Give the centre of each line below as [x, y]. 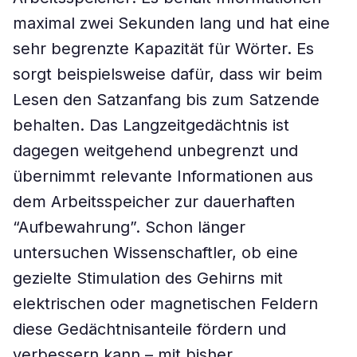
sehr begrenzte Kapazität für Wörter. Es [163, 49]
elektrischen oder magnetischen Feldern [165, 304]
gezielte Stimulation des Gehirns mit [148, 278]
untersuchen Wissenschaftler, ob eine [155, 253]
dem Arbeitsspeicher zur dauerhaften [154, 202]
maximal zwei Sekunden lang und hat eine [171, 23]
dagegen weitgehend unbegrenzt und [155, 151]
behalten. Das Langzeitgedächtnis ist [151, 125]
